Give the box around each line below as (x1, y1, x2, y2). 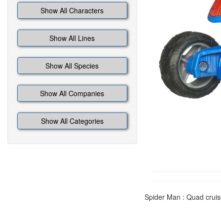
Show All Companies (40, 88, 105, 98)
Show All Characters (40, 5, 104, 15)
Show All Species (45, 61, 99, 71)
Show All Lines (49, 33, 95, 43)
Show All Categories (40, 116, 104, 126)
